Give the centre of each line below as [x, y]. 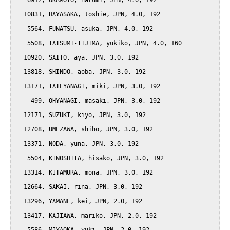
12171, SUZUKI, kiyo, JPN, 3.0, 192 [20, 115]
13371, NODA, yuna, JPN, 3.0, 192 [20, 144]
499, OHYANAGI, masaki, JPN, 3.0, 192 [24, 101]
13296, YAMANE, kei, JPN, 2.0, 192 [20, 202]
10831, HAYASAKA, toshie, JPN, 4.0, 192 [20, 15]
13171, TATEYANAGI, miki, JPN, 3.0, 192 [20, 87]
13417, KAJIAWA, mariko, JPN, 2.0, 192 [20, 216]
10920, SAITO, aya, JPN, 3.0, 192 [20, 58]
